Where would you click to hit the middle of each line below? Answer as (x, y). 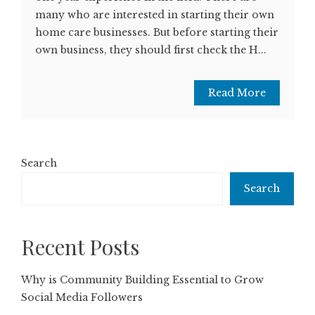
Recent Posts (80, 246)
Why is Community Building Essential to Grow (142, 279)
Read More (237, 92)
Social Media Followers (82, 297)
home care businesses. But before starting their (157, 32)
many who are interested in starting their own (155, 14)
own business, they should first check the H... (151, 50)
